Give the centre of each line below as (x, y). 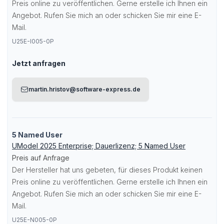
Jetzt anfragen (39, 63)
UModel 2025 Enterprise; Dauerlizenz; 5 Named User (99, 146)
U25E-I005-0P (33, 41)
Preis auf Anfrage (41, 158)
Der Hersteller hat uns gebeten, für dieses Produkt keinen (107, 170)
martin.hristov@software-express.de (84, 89)
